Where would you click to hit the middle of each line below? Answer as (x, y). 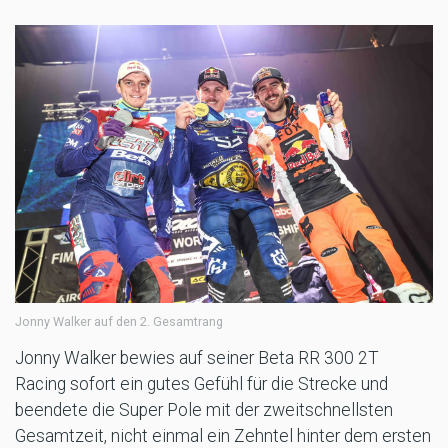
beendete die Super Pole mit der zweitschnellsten (204, 409)
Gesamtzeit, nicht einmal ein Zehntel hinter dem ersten (223, 435)
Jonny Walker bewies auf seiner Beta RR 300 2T (197, 357)
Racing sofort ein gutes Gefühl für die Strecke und (201, 383)
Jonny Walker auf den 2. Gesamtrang (119, 321)
